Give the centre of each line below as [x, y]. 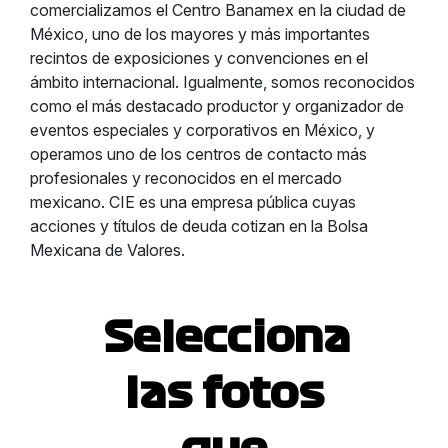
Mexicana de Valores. [107, 250]
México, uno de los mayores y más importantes [200, 34]
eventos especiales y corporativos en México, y [202, 130]
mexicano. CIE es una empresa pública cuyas [193, 202]
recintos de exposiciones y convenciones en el [199, 58]
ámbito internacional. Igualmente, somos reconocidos [222, 82]
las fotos [224, 394]
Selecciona [227, 338]
